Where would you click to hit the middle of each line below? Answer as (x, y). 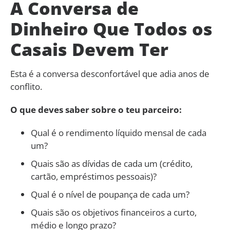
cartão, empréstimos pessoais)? (94, 176)
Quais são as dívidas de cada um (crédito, (112, 163)
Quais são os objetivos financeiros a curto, (114, 212)
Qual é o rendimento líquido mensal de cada (119, 132)
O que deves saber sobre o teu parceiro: (96, 109)
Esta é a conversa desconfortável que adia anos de (110, 73)
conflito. (26, 86)
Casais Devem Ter (89, 49)
